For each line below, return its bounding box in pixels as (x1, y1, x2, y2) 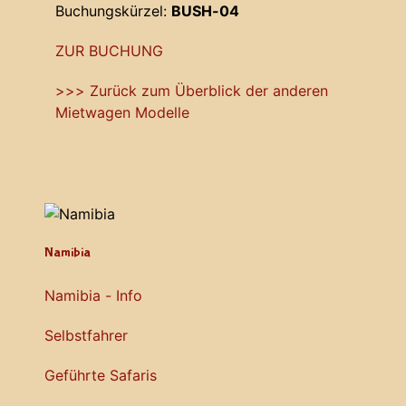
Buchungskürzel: (55, 2, 171, 21)
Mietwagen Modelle (55, 103, 189, 122)
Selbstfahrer (44, 326, 128, 345)
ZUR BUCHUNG (55, 42, 163, 61)
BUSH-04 (171, 2, 239, 21)
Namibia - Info (44, 286, 142, 305)
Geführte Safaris (44, 366, 157, 385)
